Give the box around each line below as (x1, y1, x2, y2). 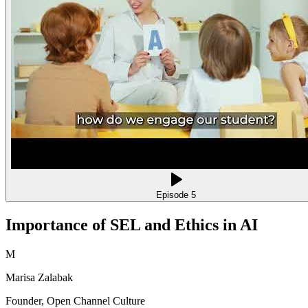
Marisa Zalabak (5, 271, 73, 283)
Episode (156, 190, 191, 201)
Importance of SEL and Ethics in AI (5, 215, 258, 234)
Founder (5, 294, 41, 307)
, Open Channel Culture (41, 294, 145, 307)
